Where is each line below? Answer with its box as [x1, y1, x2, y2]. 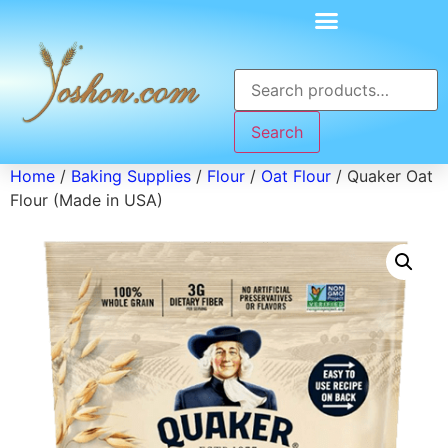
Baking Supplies [71, 166, 191, 186]
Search [251, 121, 303, 142]
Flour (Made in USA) [10, 190, 163, 210]
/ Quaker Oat [331, 166, 433, 186]
